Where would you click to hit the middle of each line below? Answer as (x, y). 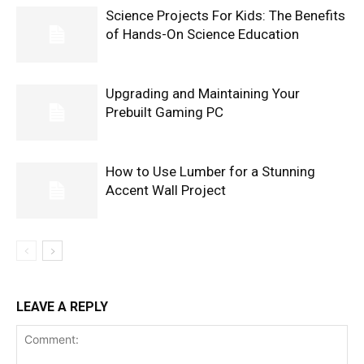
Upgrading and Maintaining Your (203, 94)
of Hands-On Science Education (202, 35)
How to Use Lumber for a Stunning (210, 172)
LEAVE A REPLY (62, 307)
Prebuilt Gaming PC (165, 113)
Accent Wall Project (166, 191)
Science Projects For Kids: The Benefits (225, 16)
